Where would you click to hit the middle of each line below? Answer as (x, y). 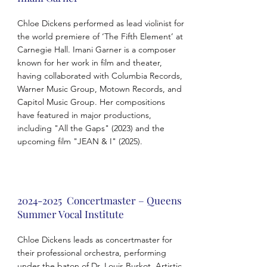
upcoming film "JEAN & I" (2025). (81, 141)
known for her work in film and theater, (89, 63)
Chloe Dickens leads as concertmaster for (94, 240)
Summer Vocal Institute (70, 214)
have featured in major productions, (84, 115)
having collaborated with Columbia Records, (100, 76)
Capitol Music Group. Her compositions (91, 102)
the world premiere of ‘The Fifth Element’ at (100, 36)
